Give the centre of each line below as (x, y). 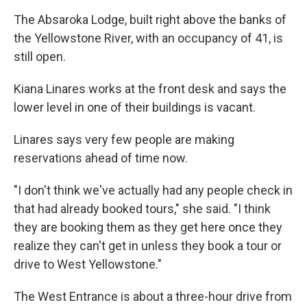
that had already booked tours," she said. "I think (142, 208)
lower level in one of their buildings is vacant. (135, 107)
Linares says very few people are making (124, 139)
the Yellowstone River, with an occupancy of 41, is (148, 38)
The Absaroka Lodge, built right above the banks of (150, 19)
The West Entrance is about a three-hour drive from (153, 296)
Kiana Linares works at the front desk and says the (150, 88)
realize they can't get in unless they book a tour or (148, 245)
